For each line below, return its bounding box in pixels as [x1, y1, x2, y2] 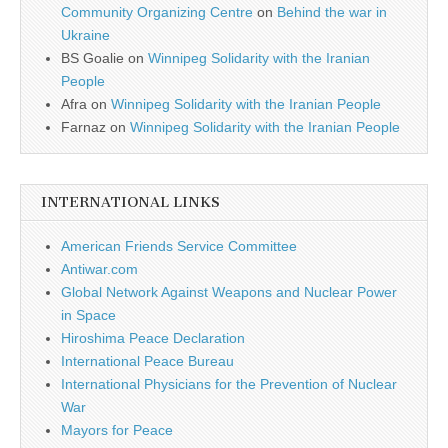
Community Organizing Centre [61, 3, 253, 20]
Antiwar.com [61, 260, 138, 277]
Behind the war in [277, 3, 387, 20]
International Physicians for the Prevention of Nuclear [61, 375, 397, 392]
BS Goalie [61, 49, 124, 66]
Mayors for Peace [61, 421, 173, 438]
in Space [61, 306, 116, 323]
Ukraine [61, 26, 110, 43]
